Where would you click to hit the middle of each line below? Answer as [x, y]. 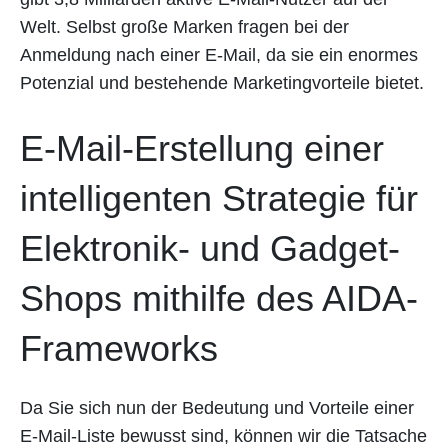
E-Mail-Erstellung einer [202, 149]
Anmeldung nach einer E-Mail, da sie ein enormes [219, 55]
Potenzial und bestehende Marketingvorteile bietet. [222, 83]
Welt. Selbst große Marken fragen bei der [184, 27]
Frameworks [119, 349]
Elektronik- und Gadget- [210, 249]
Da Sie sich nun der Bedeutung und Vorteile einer [217, 408]
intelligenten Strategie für [219, 199]
